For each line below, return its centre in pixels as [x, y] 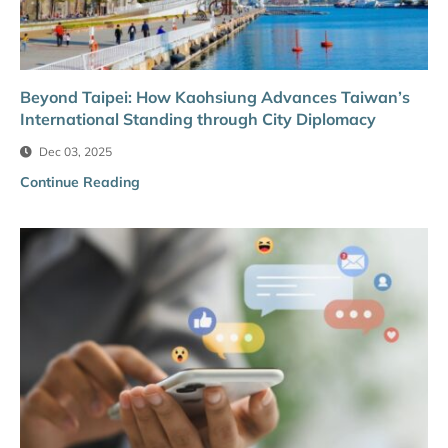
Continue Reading [80, 181]
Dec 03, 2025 [74, 151]
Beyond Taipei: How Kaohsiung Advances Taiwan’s [215, 96]
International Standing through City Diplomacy [198, 118]
